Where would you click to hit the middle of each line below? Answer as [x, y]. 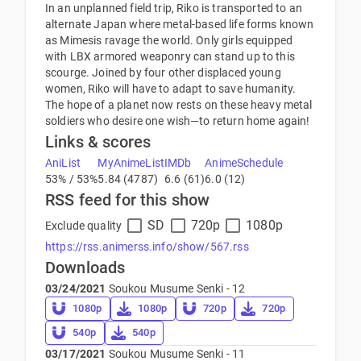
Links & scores [98, 142]
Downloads [85, 268]
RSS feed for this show [128, 200]
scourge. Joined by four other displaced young [163, 73]
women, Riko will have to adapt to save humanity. [171, 89]
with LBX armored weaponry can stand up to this [170, 57]
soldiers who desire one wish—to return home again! [178, 121]
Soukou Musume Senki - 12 [176, 289]
